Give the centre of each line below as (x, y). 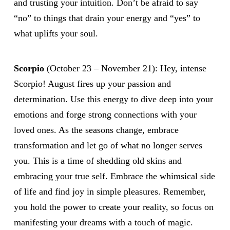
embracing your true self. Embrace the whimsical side (114, 176)
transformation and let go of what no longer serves (108, 146)
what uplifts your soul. (56, 33)
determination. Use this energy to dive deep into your (113, 99)
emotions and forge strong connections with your (105, 115)
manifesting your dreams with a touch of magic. (103, 223)
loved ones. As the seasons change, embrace (96, 130)
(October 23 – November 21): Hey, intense (125, 69)
